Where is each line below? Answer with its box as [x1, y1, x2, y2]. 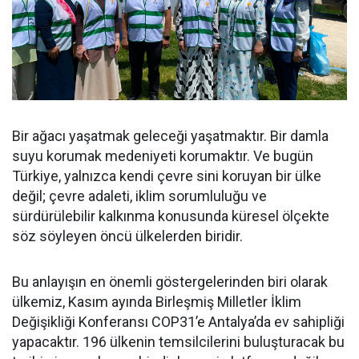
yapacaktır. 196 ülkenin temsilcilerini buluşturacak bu [12, 333, 345, 351]
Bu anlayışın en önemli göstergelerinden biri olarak [12, 273, 328, 291]
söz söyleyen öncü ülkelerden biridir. [12, 228, 243, 245]
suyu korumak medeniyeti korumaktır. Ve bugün [12, 147, 313, 165]
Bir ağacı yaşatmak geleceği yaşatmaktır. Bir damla [12, 127, 329, 145]
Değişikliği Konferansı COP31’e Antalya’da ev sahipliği [12, 313, 345, 331]
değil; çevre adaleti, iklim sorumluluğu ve [12, 188, 267, 205]
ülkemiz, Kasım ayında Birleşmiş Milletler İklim [12, 293, 301, 311]
